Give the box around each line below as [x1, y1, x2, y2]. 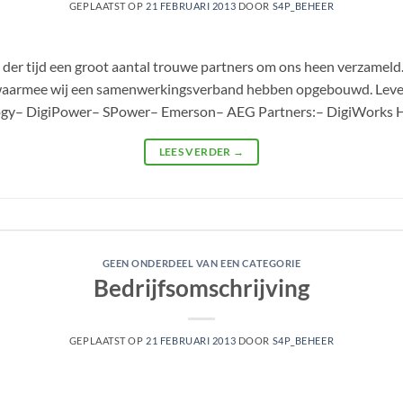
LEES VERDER [158, 145, 233, 159]
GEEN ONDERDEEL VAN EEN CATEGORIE [102, 257, 301, 270]
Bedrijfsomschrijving [94, 273, 309, 301]
